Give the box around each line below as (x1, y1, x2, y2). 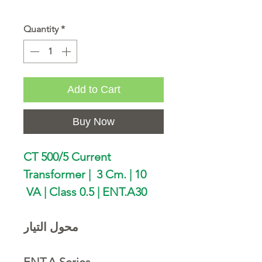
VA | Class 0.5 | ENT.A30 (23, 184, 147, 199)
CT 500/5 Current (23, 149, 111, 164)
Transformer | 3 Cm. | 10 (23, 167, 146, 181)
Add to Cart (67, 83, 120, 95)
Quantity (23, 23, 58, 35)
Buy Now (73, 115, 115, 127)
